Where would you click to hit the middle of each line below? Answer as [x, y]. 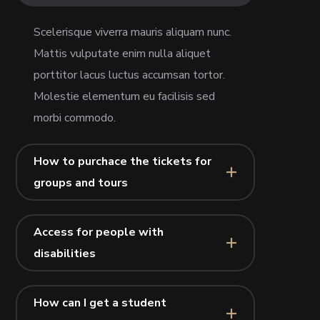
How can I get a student [100, 302]
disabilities [65, 253]
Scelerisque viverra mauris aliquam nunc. [133, 32]
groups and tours [81, 182]
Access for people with [99, 232]
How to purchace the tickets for [123, 161]
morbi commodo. [75, 117]
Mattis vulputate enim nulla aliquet [122, 53]
